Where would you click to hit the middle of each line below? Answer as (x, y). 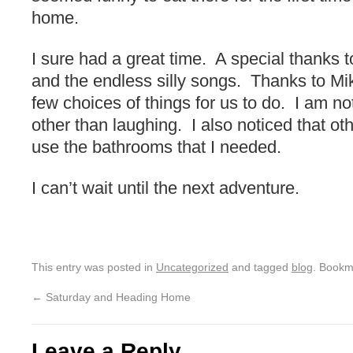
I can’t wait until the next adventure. (165, 188)
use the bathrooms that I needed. (156, 147)
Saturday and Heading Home (117, 297)
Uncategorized (192, 267)
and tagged (260, 267)
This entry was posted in (94, 267)
